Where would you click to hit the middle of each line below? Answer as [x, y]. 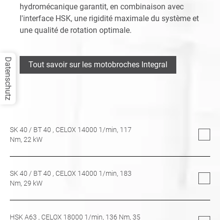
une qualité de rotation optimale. [76, 30]
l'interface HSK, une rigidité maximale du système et [109, 18]
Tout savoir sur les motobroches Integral [98, 64]
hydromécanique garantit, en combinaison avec [102, 6]
